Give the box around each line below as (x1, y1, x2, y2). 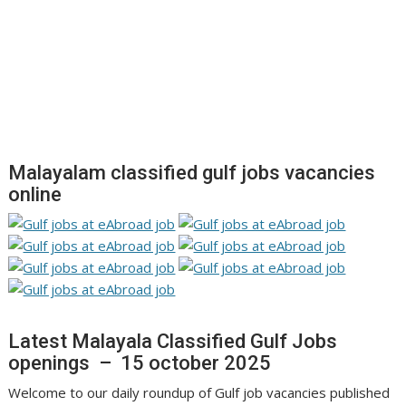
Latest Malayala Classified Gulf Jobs (8, 329, 338, 353)
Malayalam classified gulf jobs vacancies (8, 160, 376, 184)
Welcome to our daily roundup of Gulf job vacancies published (8, 382, 391, 401)
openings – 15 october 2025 (8, 351, 272, 374)
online (8, 182, 63, 206)
